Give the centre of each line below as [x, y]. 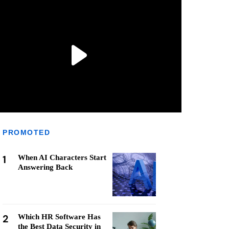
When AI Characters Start [62, 157]
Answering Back [45, 167]
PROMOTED [26, 132]
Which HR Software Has [59, 217]
